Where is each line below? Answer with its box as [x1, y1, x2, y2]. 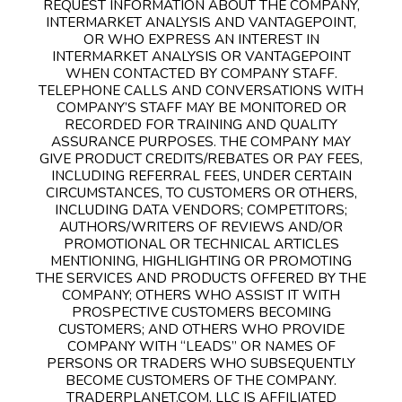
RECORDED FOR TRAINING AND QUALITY [65, 114, 337, 134]
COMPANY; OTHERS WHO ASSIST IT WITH [62, 284, 340, 304]
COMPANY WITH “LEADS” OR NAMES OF [66, 336, 336, 355]
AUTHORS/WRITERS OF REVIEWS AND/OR [59, 216, 343, 236]
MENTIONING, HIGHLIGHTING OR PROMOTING [50, 250, 352, 270]
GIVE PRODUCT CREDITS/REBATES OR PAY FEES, [39, 148, 363, 168]
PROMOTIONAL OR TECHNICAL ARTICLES [63, 233, 339, 253]
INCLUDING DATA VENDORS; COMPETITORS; [55, 199, 347, 219]
